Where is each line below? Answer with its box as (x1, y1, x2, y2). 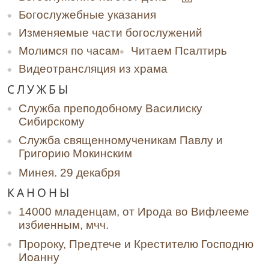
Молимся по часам (19, 44, 119, 58)
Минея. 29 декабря (19, 166, 120, 179)
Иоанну (19, 250, 59, 264)
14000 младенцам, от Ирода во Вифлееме (19, 205, 249, 219)
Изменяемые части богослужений (19, 26, 202, 40)
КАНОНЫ (7, 185, 71, 201)
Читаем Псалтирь (131, 44, 227, 58)
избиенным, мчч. (19, 219, 109, 232)
